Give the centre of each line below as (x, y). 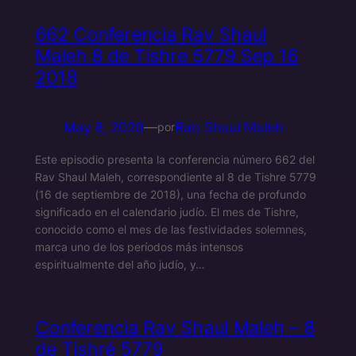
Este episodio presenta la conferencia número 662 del (174, 159)
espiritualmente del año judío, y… (120, 264)
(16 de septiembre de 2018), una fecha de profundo (170, 194)
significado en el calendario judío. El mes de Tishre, (166, 211)
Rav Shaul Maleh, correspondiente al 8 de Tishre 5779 (175, 176)
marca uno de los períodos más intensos (139, 246)
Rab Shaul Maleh (228, 127)
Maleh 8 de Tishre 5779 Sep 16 (166, 55)
